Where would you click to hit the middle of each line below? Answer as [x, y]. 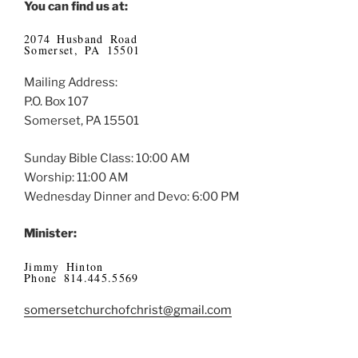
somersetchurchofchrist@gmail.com [128, 310]
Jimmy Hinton [64, 266]
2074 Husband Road [81, 39]
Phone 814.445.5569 [82, 277]
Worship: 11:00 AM [76, 177]
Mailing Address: [71, 83]
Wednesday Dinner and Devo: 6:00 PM [132, 196]
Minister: [50, 234]
